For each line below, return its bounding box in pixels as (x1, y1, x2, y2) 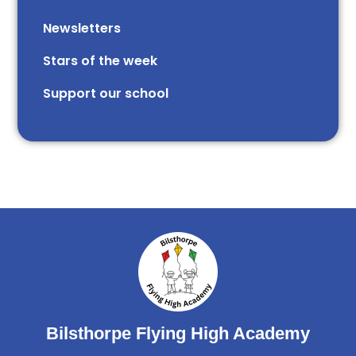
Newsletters (43, 18, 122, 37)
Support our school (43, 83, 169, 103)
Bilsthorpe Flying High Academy (46, 323, 310, 343)
